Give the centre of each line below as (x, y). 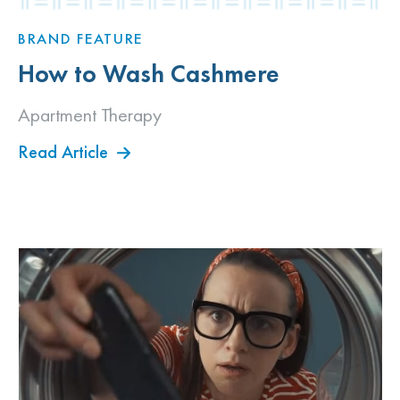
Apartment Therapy (90, 114)
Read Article (63, 151)
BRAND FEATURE (81, 38)
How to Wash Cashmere (149, 73)
